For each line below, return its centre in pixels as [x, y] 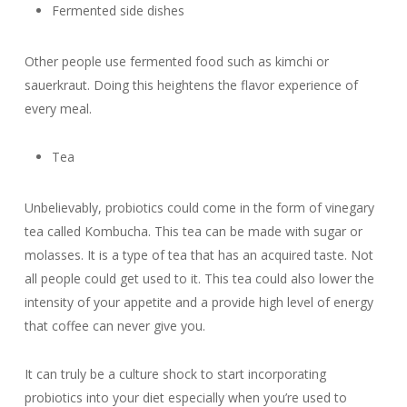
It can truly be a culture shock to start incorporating [175, 374]
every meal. [58, 109]
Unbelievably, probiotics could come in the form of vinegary [199, 208]
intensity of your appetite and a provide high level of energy [199, 302]
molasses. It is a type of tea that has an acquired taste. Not [199, 255]
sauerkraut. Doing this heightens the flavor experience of [191, 85]
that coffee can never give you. [114, 326]
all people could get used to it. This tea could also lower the [199, 278]
